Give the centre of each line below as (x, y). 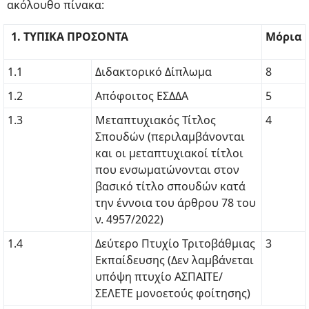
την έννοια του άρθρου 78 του (176, 203)
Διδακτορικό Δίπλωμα (153, 72)
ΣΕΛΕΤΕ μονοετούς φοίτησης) (173, 293)
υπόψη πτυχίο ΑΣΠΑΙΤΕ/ (159, 277)
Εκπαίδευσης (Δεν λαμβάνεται (175, 260)
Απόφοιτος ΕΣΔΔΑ (142, 96)
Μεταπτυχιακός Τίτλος (156, 120)
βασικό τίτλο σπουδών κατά (170, 186)
